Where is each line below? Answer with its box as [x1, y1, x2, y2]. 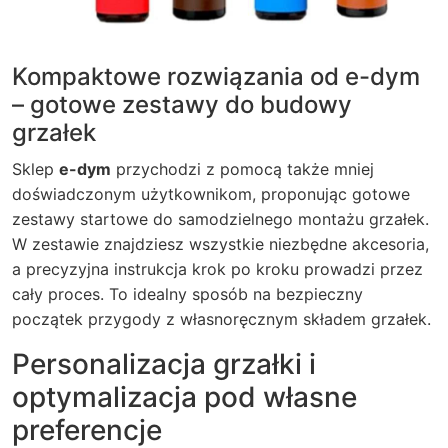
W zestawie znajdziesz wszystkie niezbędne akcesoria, [12, 234, 429, 254]
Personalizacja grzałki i [12, 347, 316, 381]
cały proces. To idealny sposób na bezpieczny [12, 284, 363, 304]
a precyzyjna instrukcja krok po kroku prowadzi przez [12, 259, 423, 279]
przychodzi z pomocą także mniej [111, 159, 374, 179]
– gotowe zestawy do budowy [12, 90, 352, 119]
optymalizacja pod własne [12, 380, 357, 414]
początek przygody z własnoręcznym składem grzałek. [12, 309, 431, 329]
